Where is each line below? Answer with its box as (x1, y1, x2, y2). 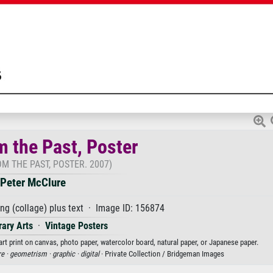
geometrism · (10, 249, 52, 258)
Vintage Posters (44, 220, 108, 232)
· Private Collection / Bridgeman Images (99, 249, 224, 258)
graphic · (52, 249, 80, 258)
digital (80, 249, 99, 258)
